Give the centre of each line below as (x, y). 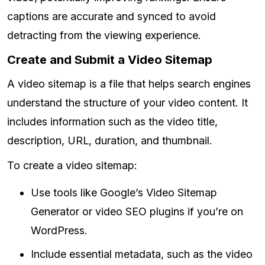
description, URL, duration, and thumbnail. (110, 141)
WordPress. (59, 231)
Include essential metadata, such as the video (142, 254)
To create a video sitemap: (72, 166)
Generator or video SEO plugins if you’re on (137, 212)
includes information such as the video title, (112, 122)
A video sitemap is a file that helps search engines (129, 84)
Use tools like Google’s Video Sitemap (124, 193)
